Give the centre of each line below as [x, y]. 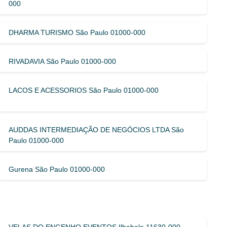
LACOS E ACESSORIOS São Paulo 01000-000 [84, 90]
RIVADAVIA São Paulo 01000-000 [63, 61]
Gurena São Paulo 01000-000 [57, 169]
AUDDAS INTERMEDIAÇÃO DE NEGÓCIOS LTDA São [97, 129]
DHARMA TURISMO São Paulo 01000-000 [77, 32]
